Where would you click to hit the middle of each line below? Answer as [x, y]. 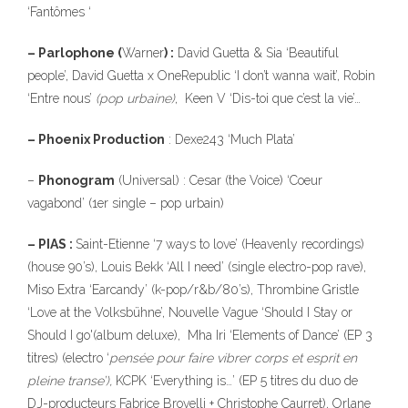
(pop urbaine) [135, 98]
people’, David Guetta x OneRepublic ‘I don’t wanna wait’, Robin [201, 76]
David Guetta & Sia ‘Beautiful [256, 53]
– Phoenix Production [96, 139]
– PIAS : [51, 244]
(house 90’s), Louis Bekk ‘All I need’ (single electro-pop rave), [197, 267]
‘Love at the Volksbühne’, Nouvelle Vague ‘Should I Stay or [190, 312]
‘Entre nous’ [61, 98]
